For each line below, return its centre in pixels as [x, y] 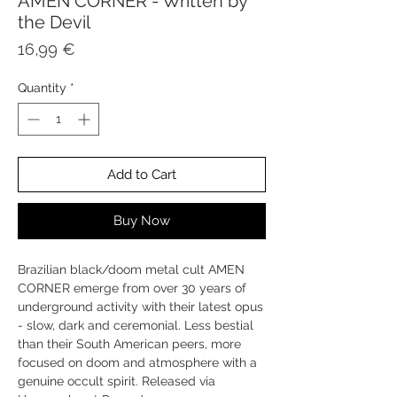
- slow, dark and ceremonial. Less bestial [136, 325]
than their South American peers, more [129, 343]
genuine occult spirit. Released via [117, 381]
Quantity [42, 87]
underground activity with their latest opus [140, 306]
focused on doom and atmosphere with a [137, 362]
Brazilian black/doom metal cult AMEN [131, 269]
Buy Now [142, 220]
